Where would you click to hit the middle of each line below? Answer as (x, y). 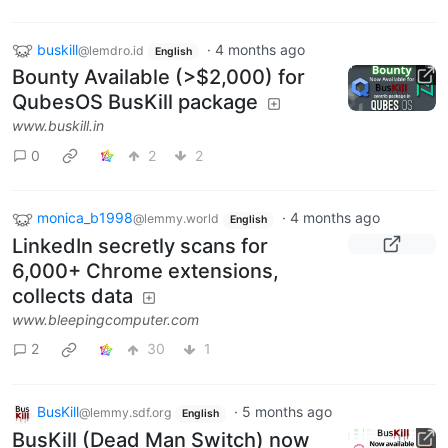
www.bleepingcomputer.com (105, 319)
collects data (72, 295)
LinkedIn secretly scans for (140, 245)
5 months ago (286, 411)
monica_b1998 (85, 218)
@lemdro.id (111, 50)
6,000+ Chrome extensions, (145, 270)
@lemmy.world (176, 219)
